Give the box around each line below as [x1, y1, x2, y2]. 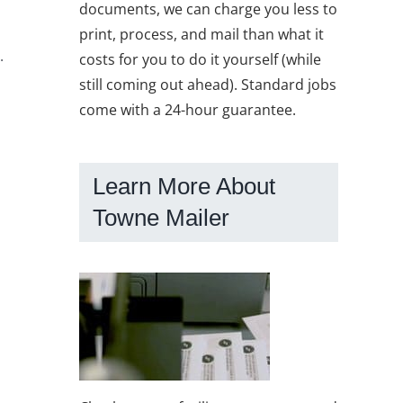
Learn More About [93, 172, 275, 200]
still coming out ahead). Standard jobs [79, 74, 336, 94]
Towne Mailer [93, 203, 229, 231]
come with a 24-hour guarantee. [79, 99, 296, 120]
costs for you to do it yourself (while [79, 49, 321, 69]
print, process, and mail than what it [79, 23, 324, 44]
